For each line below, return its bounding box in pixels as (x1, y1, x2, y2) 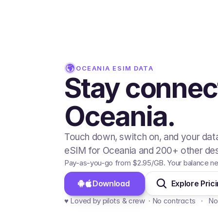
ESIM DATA (112, 64, 154, 72)
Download (92, 178, 132, 188)
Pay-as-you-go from (64, 158, 133, 167)
